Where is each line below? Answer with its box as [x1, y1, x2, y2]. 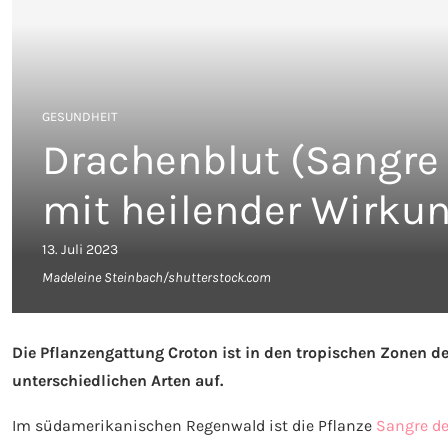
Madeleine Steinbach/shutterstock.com [42, 268, 271, 286]
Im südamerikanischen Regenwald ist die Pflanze [12, 415, 376, 435]
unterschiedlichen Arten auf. [12, 370, 223, 390]
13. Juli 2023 [42, 240, 118, 258]
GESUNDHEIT [42, 108, 118, 124]
